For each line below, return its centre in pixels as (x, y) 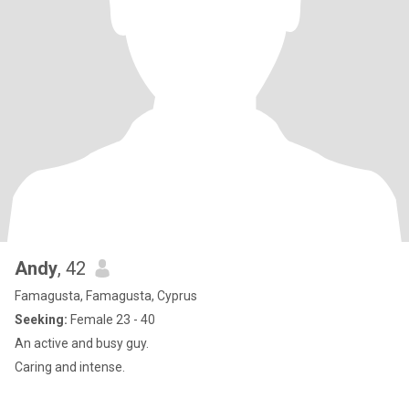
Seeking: (41, 320)
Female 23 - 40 (111, 320)
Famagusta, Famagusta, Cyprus (106, 296)
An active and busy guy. (82, 343)
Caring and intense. (70, 367)
